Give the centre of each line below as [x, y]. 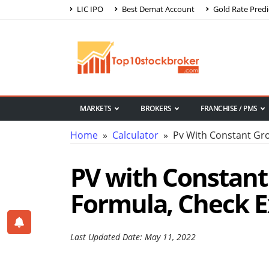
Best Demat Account [157, 9]
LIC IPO [89, 9]
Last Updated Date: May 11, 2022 [133, 237]
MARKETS [96, 109]
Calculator [135, 135]
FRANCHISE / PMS [229, 109]
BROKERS [156, 109]
